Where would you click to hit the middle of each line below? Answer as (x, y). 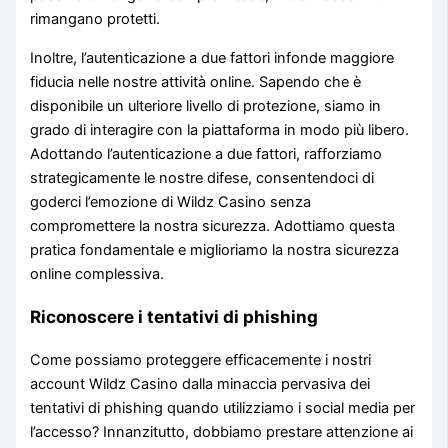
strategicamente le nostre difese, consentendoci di (202, 177)
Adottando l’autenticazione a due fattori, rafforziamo (206, 153)
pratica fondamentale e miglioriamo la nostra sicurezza (215, 249)
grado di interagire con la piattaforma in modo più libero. (220, 129)
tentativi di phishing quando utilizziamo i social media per (223, 407)
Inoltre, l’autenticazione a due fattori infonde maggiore (212, 57)
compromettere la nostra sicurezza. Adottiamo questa (213, 225)
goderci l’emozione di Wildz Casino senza (171, 201)
